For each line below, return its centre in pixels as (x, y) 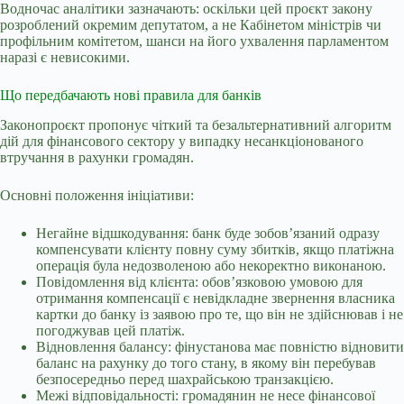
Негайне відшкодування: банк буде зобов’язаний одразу (208, 234)
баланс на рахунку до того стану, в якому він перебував (206, 363)
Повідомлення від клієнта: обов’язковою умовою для (199, 282)
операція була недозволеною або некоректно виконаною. (211, 266)
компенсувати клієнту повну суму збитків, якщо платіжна (215, 250)
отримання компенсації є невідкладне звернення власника (216, 298)
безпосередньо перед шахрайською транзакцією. (185, 380)
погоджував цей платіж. (110, 331)
